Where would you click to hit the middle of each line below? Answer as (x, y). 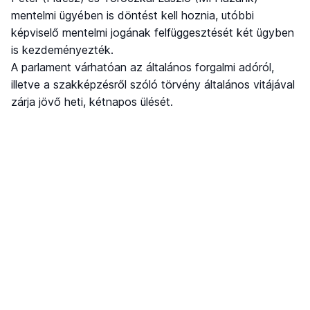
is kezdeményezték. (62, 50)
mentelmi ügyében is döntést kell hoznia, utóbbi (133, 16)
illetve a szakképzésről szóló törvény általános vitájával (153, 85)
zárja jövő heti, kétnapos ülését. (92, 102)
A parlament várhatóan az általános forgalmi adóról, (143, 67)
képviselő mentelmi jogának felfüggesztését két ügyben (153, 33)
